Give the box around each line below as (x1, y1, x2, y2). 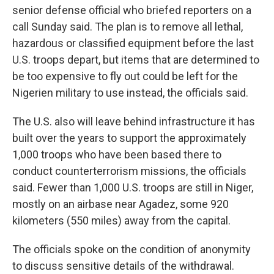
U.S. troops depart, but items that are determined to (12, 53, 259, 66)
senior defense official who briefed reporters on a (12, 4, 251, 17)
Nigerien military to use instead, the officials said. (12, 86, 248, 99)
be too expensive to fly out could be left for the (12, 70, 238, 83)
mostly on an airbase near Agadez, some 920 (12, 198, 229, 210)
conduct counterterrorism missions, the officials (12, 165, 246, 177)
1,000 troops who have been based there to (12, 148, 221, 161)
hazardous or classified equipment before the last (12, 37, 254, 50)
